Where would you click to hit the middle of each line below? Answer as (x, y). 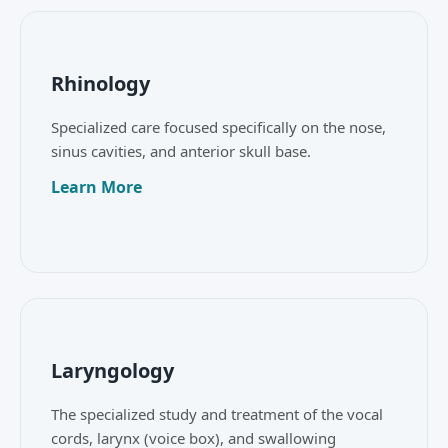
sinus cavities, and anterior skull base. (181, 151)
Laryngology (112, 371)
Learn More (96, 187)
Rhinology (100, 84)
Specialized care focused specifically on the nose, (218, 127)
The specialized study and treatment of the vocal (217, 414)
